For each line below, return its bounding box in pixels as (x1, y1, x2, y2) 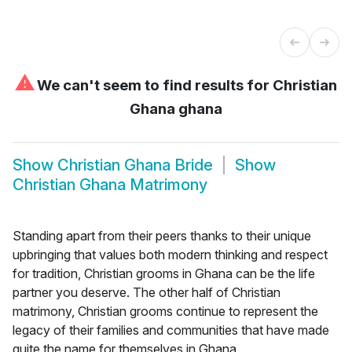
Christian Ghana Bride (57, 156, 213, 175)
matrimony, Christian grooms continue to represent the (13, 302, 318, 319)
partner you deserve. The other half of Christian (13, 284, 280, 300)
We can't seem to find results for (34, 75, 273, 94)
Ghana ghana (130, 99, 222, 118)
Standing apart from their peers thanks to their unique (13, 227, 311, 244)
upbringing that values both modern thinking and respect (13, 246, 328, 262)
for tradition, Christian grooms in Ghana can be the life (13, 265, 315, 281)
